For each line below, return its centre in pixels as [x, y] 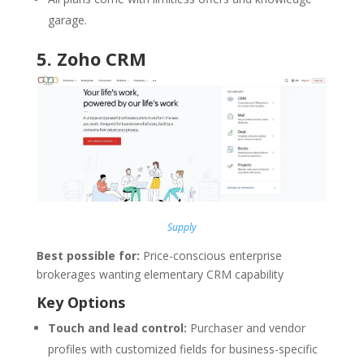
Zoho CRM [101, 58]
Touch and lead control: [117, 328]
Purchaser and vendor [246, 328]
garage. [67, 19]
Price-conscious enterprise [210, 256]
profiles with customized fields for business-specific [182, 349]
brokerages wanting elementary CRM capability [160, 275]
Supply [182, 227]
